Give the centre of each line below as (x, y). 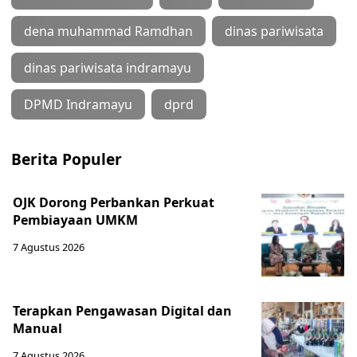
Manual (37, 328)
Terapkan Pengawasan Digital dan (122, 311)
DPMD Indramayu (78, 104)
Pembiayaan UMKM (75, 220)
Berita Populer (67, 159)
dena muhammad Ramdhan (108, 31)
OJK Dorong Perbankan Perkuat (114, 202)
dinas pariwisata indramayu (108, 68)
